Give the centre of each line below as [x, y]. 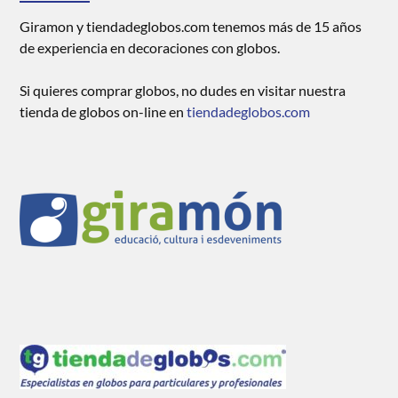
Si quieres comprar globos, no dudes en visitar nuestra [183, 91]
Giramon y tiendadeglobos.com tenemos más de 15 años [191, 27]
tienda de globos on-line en [103, 112]
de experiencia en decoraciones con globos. [150, 48]
